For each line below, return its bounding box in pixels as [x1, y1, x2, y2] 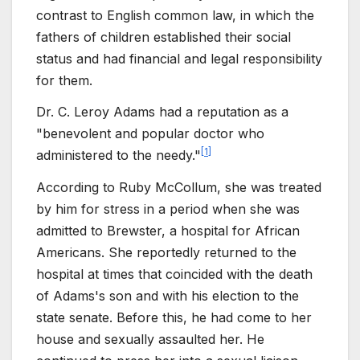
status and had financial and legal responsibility [36, 50, 322, 67]
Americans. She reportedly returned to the [36, 244, 297, 261]
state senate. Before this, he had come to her [36, 309, 312, 326]
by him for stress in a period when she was [36, 201, 300, 218]
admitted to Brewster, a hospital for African [36, 223, 300, 239]
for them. [36, 72, 92, 88]
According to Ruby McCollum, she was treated [36, 179, 321, 196]
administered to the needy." [36, 147, 201, 164]
